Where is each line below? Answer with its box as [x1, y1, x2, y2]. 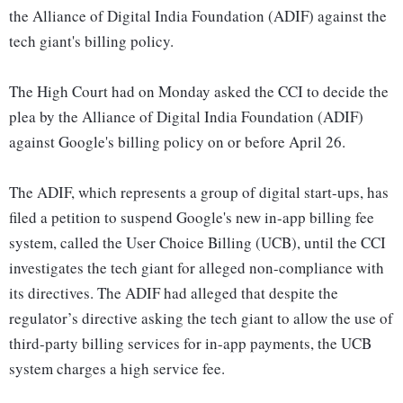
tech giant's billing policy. [9, 31, 174, 52]
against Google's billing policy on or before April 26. [9, 131, 345, 153]
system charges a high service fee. [9, 358, 225, 380]
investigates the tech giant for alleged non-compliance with [9, 257, 384, 279]
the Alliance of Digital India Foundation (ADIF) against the [9, 5, 387, 27]
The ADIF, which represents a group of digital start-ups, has [9, 182, 389, 203]
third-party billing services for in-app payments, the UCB [9, 333, 372, 354]
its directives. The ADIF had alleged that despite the [9, 282, 338, 304]
